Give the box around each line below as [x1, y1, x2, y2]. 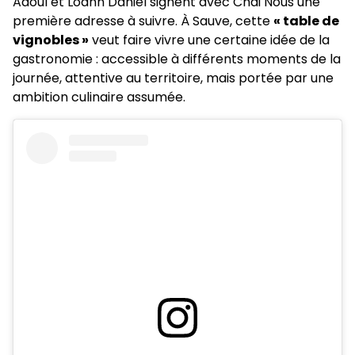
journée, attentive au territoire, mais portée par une [13, 68, 334, 87]
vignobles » [13, 30, 89, 49]
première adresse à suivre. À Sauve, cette [13, 11, 273, 30]
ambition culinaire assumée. [13, 87, 185, 106]
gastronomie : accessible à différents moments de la [13, 49, 341, 68]
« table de [273, 11, 339, 30]
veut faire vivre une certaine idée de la [89, 30, 330, 49]
